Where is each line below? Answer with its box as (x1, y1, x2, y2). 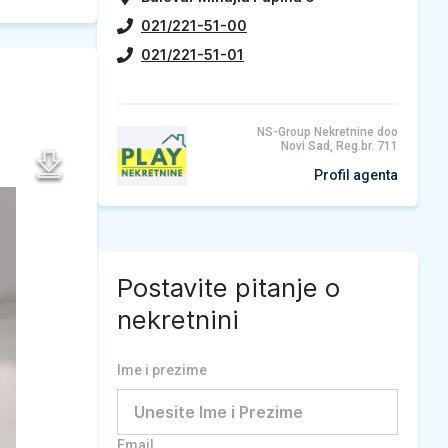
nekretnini (117, 304, 239, 335)
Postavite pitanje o (117, 272, 340, 303)
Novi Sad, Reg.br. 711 (281, 139, 398, 153)
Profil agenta (314, 167, 398, 183)
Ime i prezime (117, 362, 207, 378)
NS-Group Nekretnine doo (257, 125, 398, 139)
